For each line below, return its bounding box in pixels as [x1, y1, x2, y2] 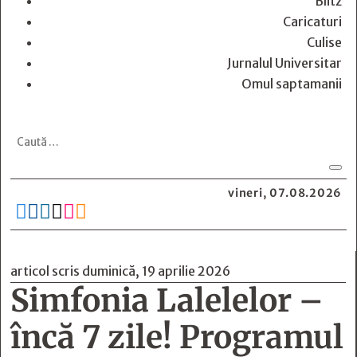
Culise [307, 34, 342, 50]
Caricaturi [283, 14, 342, 29]
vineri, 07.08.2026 [228, 186, 342, 200]
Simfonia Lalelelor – [10, 281, 324, 320]
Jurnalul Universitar [227, 55, 342, 71]
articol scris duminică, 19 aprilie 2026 [10, 263, 230, 279]
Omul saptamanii [241, 76, 342, 92]
